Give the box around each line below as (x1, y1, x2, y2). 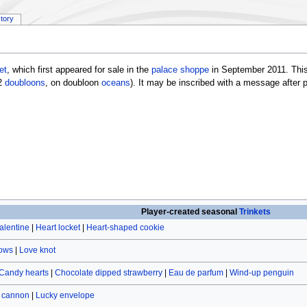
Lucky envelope (35, 291, 95, 301)
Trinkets (239, 207, 271, 217)
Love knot (19, 245, 56, 256)
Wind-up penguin (229, 268, 294, 278)
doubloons (4, 78, 45, 88)
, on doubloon (45, 78, 101, 88)
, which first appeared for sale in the (6, 65, 151, 75)
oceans (101, 78, 130, 88)
